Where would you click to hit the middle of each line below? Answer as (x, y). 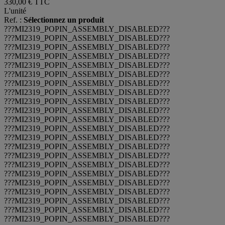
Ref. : (14, 20)
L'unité (15, 11)
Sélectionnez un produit (64, 20)
